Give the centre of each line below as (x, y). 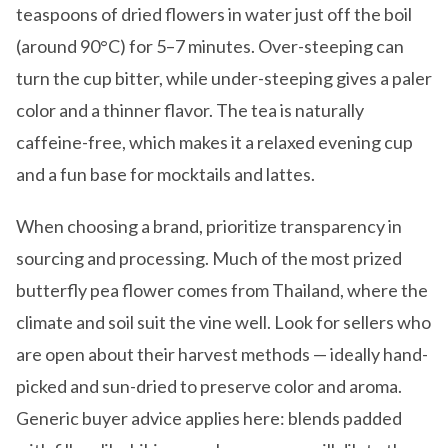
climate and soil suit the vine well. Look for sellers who (223, 322)
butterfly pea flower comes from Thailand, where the (222, 290)
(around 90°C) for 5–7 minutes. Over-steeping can (210, 46)
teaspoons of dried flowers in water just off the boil (214, 14)
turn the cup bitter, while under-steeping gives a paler (224, 78)
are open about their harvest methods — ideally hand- (222, 354)
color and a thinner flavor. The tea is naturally (190, 110)
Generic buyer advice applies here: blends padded (209, 418)
